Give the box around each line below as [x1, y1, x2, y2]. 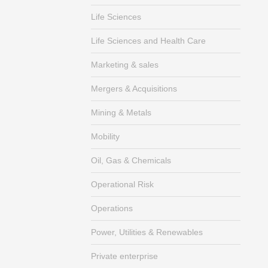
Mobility [91, 132, 120, 141]
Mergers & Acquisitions [91, 84, 177, 93]
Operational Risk [91, 179, 154, 189]
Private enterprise [91, 251, 158, 261]
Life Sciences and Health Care [91, 36, 206, 45]
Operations [91, 203, 133, 213]
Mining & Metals [91, 108, 151, 117]
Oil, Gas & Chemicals [91, 156, 171, 165]
